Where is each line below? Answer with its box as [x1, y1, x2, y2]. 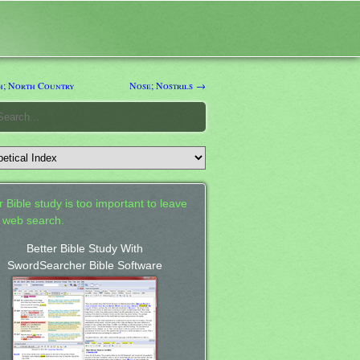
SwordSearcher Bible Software [6, 259, 162, 272]
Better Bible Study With [26, 242, 143, 255]
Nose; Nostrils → [129, 78, 206, 92]
